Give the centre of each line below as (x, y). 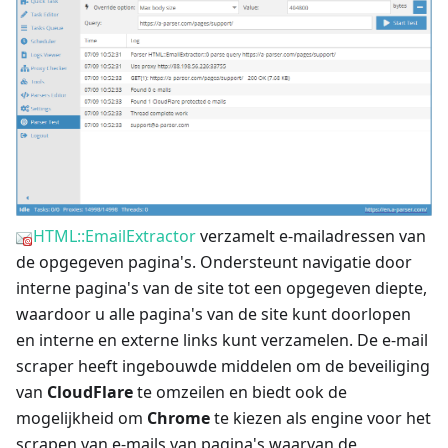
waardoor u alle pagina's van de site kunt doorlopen (213, 313)
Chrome (178, 417)
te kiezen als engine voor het (320, 417)
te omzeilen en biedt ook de (240, 391)
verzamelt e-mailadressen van (311, 235)
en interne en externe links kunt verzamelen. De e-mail (222, 339)
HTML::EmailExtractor (114, 235)
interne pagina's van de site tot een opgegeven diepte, (221, 287)
